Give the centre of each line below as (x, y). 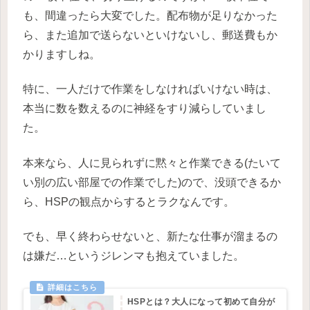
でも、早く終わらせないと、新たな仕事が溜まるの (150, 237)
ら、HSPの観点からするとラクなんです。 (129, 201)
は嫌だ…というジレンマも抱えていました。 (134, 256)
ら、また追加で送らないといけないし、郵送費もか (150, 35)
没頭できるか (248, 182)
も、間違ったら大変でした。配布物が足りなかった (150, 16)
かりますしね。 (62, 55)
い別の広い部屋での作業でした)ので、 (119, 182)
